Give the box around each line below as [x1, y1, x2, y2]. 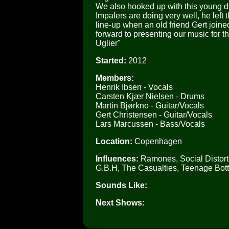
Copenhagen [132, 136, 182, 146]
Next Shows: [96, 198, 145, 207]
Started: [96, 56, 126, 65]
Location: [96, 136, 132, 146]
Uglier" [96, 38, 121, 48]
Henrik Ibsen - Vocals [96, 82, 173, 91]
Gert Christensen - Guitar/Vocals [96, 110, 212, 119]
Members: [96, 73, 134, 82]
